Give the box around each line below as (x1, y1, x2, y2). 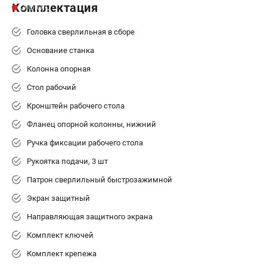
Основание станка (27, 45, 94, 55)
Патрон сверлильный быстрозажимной (27, 175, 172, 184)
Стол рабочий (27, 82, 76, 92)
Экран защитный (27, 193, 90, 203)
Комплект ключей (27, 230, 94, 240)
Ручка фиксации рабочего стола (27, 138, 143, 147)
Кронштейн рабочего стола (27, 101, 125, 110)
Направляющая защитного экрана (27, 212, 153, 221)
